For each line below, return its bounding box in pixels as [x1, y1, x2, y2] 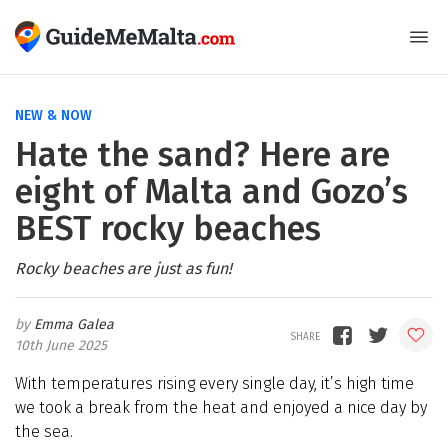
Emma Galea [34, 316, 114, 333]
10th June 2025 [15, 337, 107, 354]
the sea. [15, 422, 73, 441]
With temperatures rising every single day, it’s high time [15, 374, 414, 393]
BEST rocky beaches [15, 208, 321, 249]
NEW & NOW [15, 107, 92, 124]
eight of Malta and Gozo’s [15, 171, 408, 212]
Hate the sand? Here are [15, 134, 390, 175]
